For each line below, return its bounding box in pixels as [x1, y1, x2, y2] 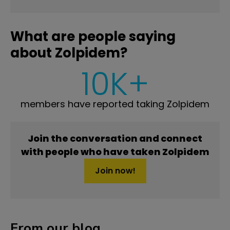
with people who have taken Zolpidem [21, 145, 209, 158]
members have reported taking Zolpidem [21, 97, 209, 110]
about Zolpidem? [10, 43, 127, 62]
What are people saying [10, 27, 176, 46]
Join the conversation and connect [28, 131, 202, 145]
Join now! [94, 164, 136, 177]
